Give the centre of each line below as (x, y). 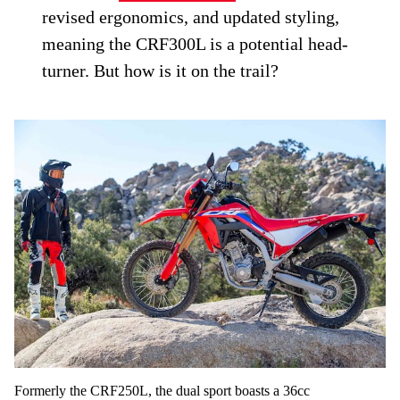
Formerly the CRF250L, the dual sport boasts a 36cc (162, 390)
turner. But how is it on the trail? (161, 71)
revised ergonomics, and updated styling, (191, 17)
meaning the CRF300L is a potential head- (196, 44)
